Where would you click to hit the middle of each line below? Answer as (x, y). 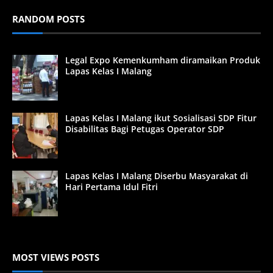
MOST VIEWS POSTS (56, 257)
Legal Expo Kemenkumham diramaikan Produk (163, 60)
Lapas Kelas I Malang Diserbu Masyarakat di (157, 176)
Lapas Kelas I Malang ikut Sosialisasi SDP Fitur (161, 118)
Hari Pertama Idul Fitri (112, 187)
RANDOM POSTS (48, 19)
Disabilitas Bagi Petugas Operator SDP (145, 129)
